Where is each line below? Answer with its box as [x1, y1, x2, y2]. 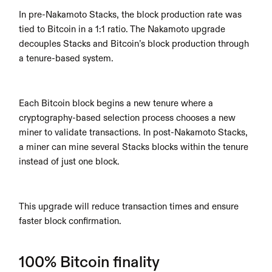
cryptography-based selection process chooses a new [19, 114, 236, 123]
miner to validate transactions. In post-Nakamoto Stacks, [19, 128, 248, 137]
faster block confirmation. [19, 217, 122, 226]
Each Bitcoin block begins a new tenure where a [19, 99, 214, 108]
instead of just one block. [19, 157, 120, 166]
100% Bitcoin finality [19, 255, 160, 271]
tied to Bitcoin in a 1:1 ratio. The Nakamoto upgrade [19, 25, 226, 34]
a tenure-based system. [19, 54, 114, 63]
